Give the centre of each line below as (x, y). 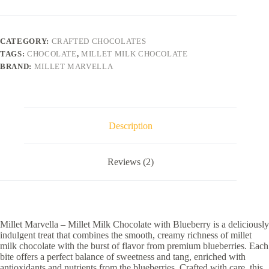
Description (130, 125)
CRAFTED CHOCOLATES (99, 41)
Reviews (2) (130, 162)
